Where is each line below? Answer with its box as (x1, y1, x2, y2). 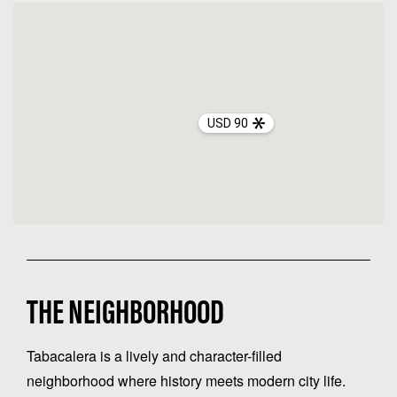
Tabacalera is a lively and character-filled (27, 345, 282, 366)
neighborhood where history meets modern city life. (27, 370, 346, 391)
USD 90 (207, 116, 249, 131)
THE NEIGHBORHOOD (27, 297, 224, 333)
